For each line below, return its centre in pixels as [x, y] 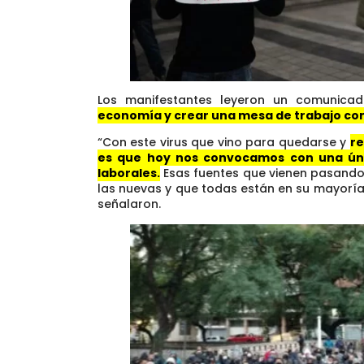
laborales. [129, 173]
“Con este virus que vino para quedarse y [224, 143]
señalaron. [129, 204]
